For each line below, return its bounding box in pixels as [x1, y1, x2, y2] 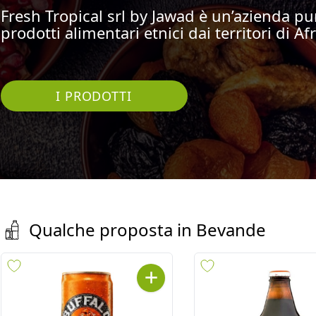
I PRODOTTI [56, 87, 132, 104]
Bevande [195, 217, 266, 241]
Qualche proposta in [28, 217, 192, 241]
